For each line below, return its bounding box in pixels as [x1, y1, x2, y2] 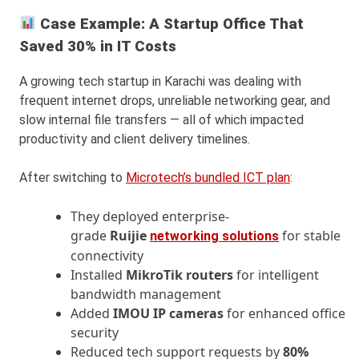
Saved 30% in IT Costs [19, 37, 176, 55]
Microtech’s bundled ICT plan [126, 170, 290, 186]
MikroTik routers [126, 266, 233, 284]
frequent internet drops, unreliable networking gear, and [19, 93, 330, 109]
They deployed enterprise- [71, 208, 229, 226]
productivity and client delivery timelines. [19, 131, 250, 147]
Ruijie [110, 227, 150, 245]
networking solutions [150, 228, 279, 244]
